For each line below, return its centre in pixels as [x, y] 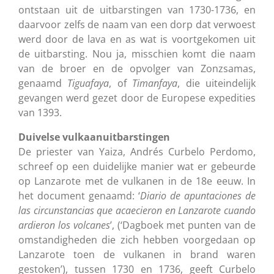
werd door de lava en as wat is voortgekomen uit [137, 39]
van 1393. [40, 112]
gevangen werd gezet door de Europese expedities [137, 98]
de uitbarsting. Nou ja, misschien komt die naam [137, 54]
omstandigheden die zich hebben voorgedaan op [137, 239]
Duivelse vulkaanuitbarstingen [94, 137]
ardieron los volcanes [64, 225]
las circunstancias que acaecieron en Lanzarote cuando [137, 210]
